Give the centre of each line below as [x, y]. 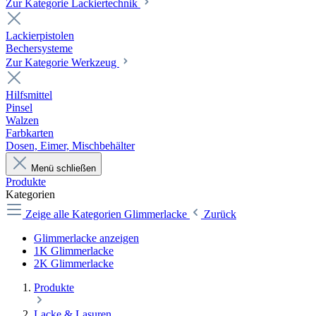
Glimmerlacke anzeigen [86, 238]
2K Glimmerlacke [74, 264]
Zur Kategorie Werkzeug [62, 63]
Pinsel [19, 108]
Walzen [22, 121]
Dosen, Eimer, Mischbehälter [70, 146]
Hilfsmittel [29, 95]
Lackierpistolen [40, 36]
